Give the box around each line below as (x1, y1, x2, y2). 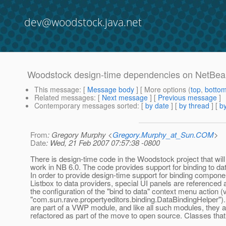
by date (145, 100, 169, 111)
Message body (87, 84, 134, 95)
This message (34, 84, 79, 95)
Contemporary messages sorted (34, 100, 137, 111)
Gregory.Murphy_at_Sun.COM (112, 129, 214, 140)
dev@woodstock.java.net (24, 15, 142, 29)
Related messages (34, 92, 94, 103)
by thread (179, 100, 209, 111)
